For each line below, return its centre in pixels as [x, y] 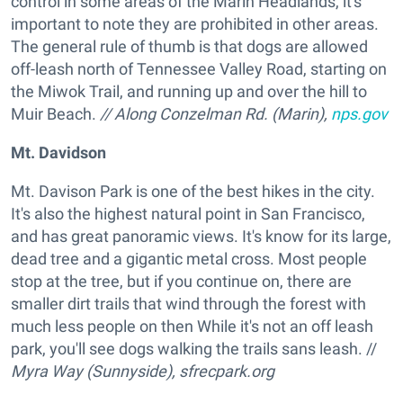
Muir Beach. [54, 114]
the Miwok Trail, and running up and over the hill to [189, 92]
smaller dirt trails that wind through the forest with [188, 304]
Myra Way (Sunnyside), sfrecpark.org [143, 372]
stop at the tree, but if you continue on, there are [181, 282]
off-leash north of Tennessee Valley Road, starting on [199, 69]
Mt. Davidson [58, 153]
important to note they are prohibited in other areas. [195, 24]
